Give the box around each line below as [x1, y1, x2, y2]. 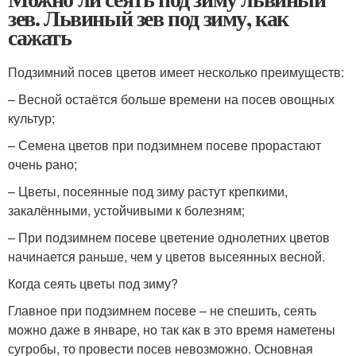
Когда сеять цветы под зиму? [8, 274, 178, 292]
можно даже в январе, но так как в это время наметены [8, 320, 335, 339]
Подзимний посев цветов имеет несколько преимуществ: [8, 63, 344, 81]
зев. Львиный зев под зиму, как [8, 2, 289, 34]
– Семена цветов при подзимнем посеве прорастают [8, 136, 321, 154]
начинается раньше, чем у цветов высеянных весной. [8, 247, 325, 265]
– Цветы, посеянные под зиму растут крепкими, [8, 182, 288, 200]
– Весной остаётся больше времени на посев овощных [8, 90, 335, 108]
